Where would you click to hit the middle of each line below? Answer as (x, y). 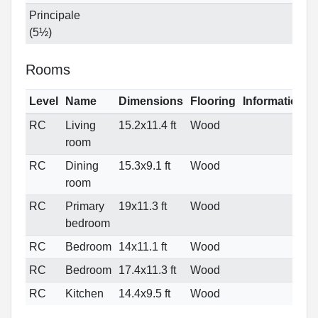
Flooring (213, 102)
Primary (84, 207)
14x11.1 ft (142, 247)
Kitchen (84, 294)
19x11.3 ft (142, 207)
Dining (82, 166)
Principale (54, 16)
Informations (276, 102)
